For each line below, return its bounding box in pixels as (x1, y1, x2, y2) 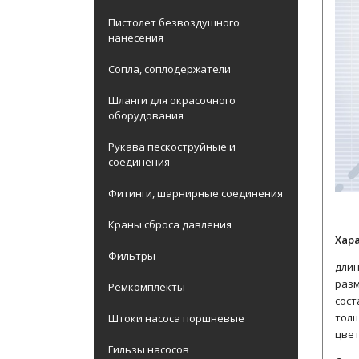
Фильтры (108, 248, 155, 263)
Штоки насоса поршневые (108, 311, 244, 325)
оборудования (108, 108, 184, 123)
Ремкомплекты (108, 280, 185, 294)
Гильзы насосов (108, 342, 189, 357)
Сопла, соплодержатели (108, 62, 231, 76)
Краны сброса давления (108, 217, 232, 232)
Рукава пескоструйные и (108, 139, 236, 154)
